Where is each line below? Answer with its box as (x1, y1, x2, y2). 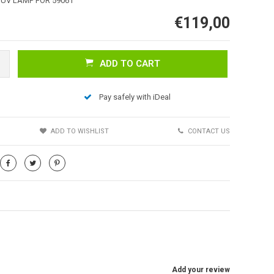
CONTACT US (188, 127, 230, 135)
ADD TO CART (99, 57, 160, 69)
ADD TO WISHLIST (51, 127, 109, 135)
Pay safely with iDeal (98, 92, 171, 102)
